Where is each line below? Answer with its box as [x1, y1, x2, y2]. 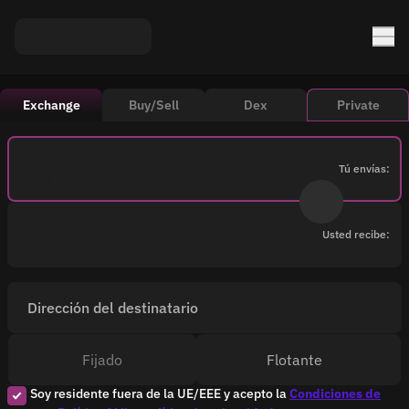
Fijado [81, 351, 122, 369]
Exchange [22, 97, 80, 113]
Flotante [267, 351, 323, 369]
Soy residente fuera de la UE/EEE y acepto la [30, 385, 289, 402]
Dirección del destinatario [27, 299, 198, 317]
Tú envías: [338, 162, 390, 175]
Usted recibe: [322, 227, 390, 241]
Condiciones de [289, 385, 381, 402]
